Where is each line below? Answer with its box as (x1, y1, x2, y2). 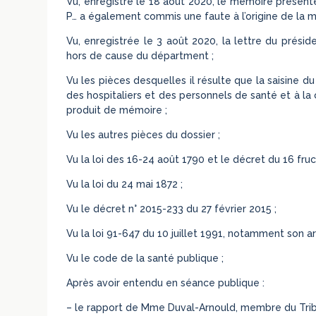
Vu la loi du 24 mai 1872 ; (66, 178, 183, 190)
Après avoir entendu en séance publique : (66, 276, 265, 288)
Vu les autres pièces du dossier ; (66, 128, 221, 140)
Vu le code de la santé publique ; (66, 252, 224, 264)
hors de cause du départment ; (66, 49, 214, 61)
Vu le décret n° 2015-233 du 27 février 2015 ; (66, 202, 277, 214)
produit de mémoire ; (66, 104, 168, 116)
